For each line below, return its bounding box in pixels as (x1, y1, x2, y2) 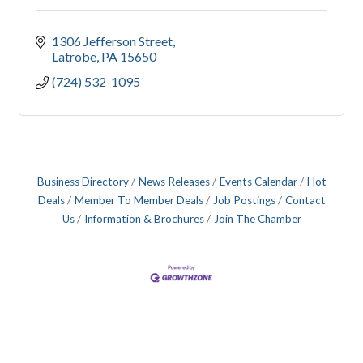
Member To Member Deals (74, 194, 203, 207)
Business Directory (36, 175, 129, 189)
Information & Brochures (83, 212, 204, 226)
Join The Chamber (213, 212, 301, 226)
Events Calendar (219, 175, 297, 189)
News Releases (138, 175, 210, 189)
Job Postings (212, 194, 275, 207)
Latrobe (52, 49, 96, 65)
